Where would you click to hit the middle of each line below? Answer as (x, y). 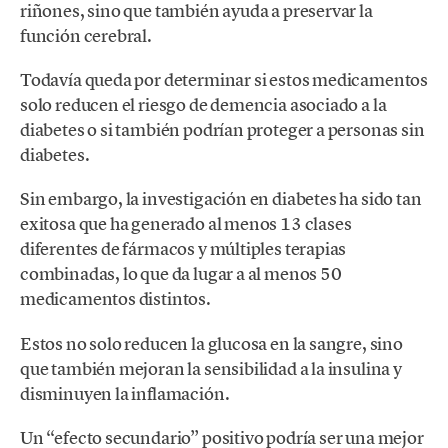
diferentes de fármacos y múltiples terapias (183, 249)
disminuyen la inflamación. (125, 393)
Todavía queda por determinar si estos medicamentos (224, 80)
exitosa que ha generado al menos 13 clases (186, 224)
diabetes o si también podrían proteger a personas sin (222, 130)
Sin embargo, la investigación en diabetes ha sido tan (221, 199)
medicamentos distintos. (115, 299)
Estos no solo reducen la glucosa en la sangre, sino (211, 343)
